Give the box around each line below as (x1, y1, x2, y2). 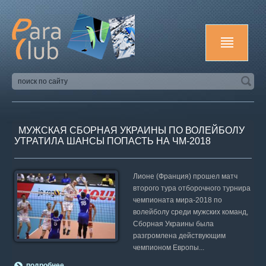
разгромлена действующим (133, 232, 226, 240)
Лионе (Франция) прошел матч (133, 172, 238, 180)
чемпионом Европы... (133, 243, 205, 252)
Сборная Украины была (133, 220, 214, 228)
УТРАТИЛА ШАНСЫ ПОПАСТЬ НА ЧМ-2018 (14, 136, 211, 146)
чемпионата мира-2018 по (133, 196, 223, 204)
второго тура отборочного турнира (133, 184, 251, 192)
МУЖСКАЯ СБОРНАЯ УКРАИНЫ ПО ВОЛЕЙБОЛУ (18, 125, 245, 135)
